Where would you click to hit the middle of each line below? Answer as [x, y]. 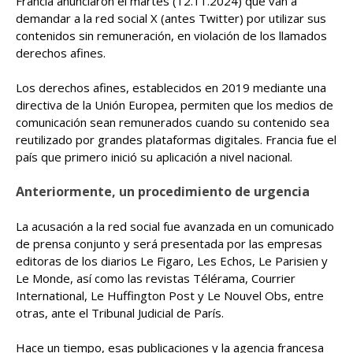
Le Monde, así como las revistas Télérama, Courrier [156, 278]
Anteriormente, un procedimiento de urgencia [163, 191]
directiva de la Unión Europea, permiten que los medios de [175, 105]
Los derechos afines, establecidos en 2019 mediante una [171, 87]
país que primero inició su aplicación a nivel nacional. [154, 157]
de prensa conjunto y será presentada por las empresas [169, 243]
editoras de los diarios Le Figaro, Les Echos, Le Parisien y [172, 261]
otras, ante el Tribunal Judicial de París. [120, 313]
